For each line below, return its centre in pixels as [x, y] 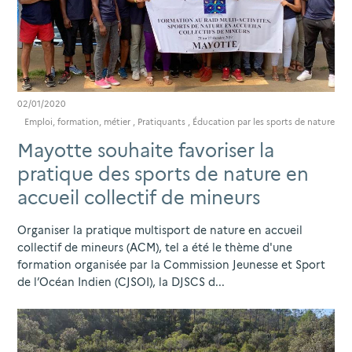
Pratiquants [161, 121]
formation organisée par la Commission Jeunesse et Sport [171, 264]
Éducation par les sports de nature [264, 121]
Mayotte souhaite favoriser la [146, 150]
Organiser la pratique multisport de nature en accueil [160, 230]
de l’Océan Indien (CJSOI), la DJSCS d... [121, 282]
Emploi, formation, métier [77, 121]
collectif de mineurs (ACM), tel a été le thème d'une [155, 247]
